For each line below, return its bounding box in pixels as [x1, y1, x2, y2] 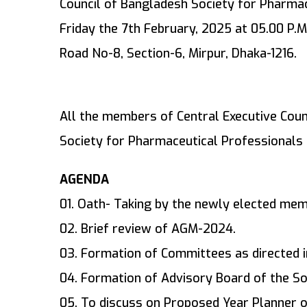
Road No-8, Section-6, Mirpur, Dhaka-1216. [60, 45, 297, 62]
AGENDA [60, 171, 109, 188]
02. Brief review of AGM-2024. [60, 221, 236, 238]
